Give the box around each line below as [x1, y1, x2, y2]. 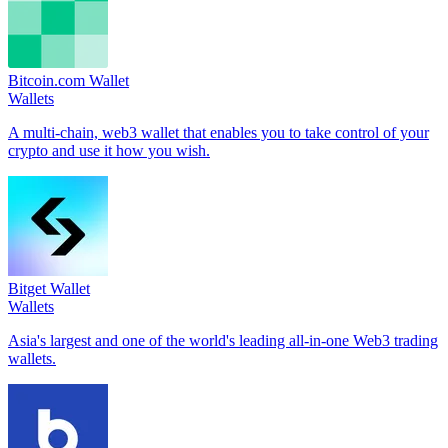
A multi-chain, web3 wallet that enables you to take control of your [8, 123, 429, 141]
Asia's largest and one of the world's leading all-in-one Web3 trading [8, 331, 438, 349]
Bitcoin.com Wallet [8, 71, 129, 89]
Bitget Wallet [8, 279, 90, 297]
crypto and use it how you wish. [8, 141, 210, 159]
